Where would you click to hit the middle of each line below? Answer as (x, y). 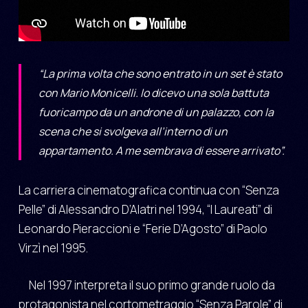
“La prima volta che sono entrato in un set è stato (160, 74)
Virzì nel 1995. (53, 248)
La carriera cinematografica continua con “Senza (148, 190)
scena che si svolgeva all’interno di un (133, 132)
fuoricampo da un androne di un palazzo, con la (156, 112)
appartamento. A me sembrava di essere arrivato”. (161, 151)
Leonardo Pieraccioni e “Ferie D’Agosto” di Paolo (143, 229)
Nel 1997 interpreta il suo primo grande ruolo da (152, 285)
